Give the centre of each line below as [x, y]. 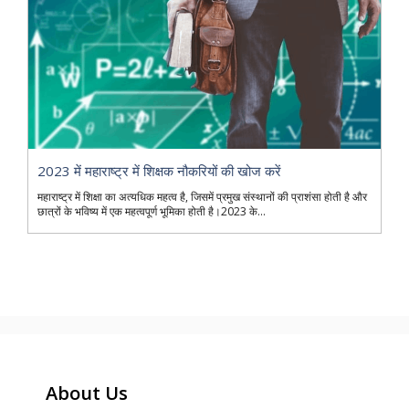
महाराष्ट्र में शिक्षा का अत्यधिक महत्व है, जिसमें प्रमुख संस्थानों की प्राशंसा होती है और [202, 196]
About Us [87, 393]
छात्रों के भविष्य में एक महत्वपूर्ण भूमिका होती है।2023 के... [152, 211]
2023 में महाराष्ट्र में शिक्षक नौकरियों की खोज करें [159, 170]
